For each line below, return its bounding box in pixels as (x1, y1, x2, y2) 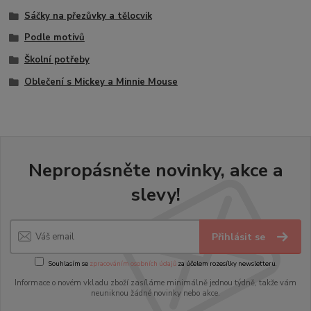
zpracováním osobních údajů (89, 258, 176, 268)
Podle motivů (24, 31, 85, 44)
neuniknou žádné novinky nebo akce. (91, 288, 220, 299)
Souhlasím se (48, 258, 90, 268)
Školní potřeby (24, 53, 90, 67)
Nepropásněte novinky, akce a (28, 158, 283, 183)
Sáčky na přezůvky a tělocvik (24, 9, 152, 22)
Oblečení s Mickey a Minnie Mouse (24, 75, 178, 88)
